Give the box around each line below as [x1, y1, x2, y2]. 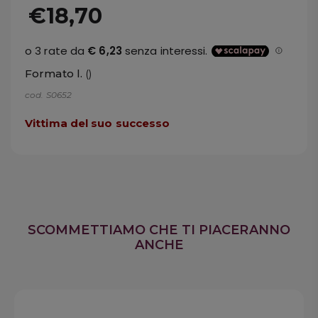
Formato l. [25, 66, 86, 80]
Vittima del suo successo [25, 116, 170, 130]
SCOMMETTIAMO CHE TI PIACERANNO [27, 222, 290, 238]
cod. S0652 [25, 89, 72, 100]
